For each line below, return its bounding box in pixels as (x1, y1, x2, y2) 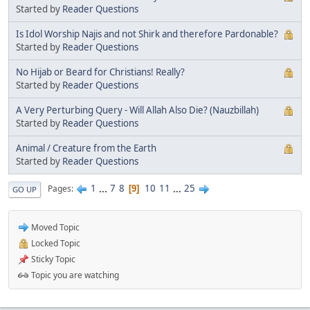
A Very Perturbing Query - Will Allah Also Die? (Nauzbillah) (16, 103, 259, 116)
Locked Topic (29, 237, 80, 249)
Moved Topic (29, 221, 80, 233)
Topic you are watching (29, 268, 119, 281)
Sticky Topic (29, 253, 75, 265)
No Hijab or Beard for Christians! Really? (16, 65, 185, 78)
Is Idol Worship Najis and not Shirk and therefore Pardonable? (16, 27, 278, 40)
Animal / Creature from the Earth (16, 141, 156, 154)
